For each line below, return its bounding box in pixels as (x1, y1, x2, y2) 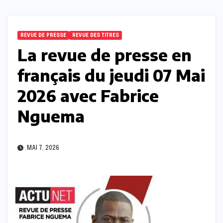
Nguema (17, 106, 85, 126)
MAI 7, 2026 (25, 145, 59, 152)
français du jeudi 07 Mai (17, 65, 205, 86)
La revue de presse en (17, 45, 192, 65)
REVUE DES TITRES (72, 33, 119, 38)
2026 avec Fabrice (17, 86, 159, 106)
